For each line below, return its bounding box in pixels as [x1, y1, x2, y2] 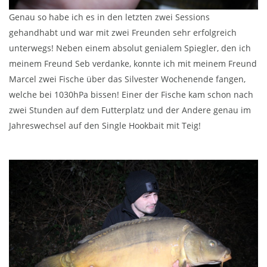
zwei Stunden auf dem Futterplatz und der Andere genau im [9, 104, 251, 116]
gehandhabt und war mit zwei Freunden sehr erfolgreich [9, 27, 237, 39]
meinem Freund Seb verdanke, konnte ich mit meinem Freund [9, 58, 257, 70]
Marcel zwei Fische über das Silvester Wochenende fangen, [9, 73, 246, 85]
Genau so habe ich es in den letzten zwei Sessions [9, 11, 210, 23]
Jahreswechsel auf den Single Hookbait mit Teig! [9, 120, 201, 132]
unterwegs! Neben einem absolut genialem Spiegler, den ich [9, 42, 251, 54]
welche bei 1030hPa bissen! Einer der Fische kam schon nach [9, 89, 253, 101]
